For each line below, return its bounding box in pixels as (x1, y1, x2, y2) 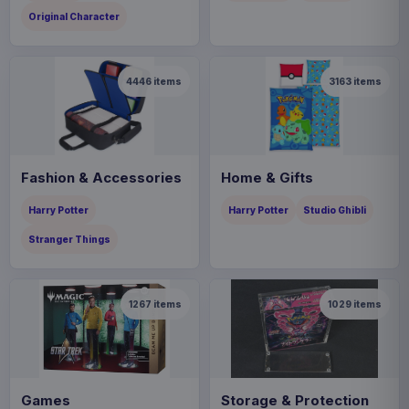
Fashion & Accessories (21, 168, 182, 186)
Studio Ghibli (303, 204, 366, 215)
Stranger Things (28, 233, 110, 245)
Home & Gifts (221, 168, 313, 186)
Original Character (28, 10, 120, 22)
